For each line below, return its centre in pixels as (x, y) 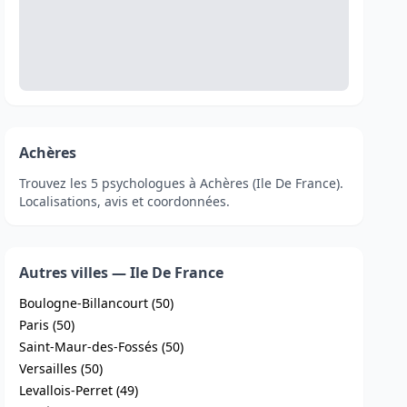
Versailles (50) (61, 368)
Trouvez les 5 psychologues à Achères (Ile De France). (182, 183)
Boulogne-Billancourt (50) (97, 303)
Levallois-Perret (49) (79, 390)
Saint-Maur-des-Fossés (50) (102, 347)
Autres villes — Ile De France (122, 273)
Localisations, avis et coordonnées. (125, 201)
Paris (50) (47, 325)
